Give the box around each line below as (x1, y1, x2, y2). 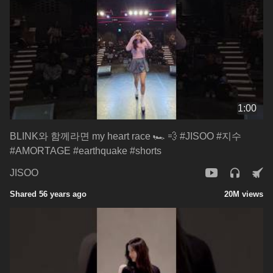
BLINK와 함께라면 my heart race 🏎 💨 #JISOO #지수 (10, 130, 241, 141)
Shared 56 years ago (10, 189, 87, 199)
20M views (224, 189, 263, 199)
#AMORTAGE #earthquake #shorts (10, 145, 161, 156)
